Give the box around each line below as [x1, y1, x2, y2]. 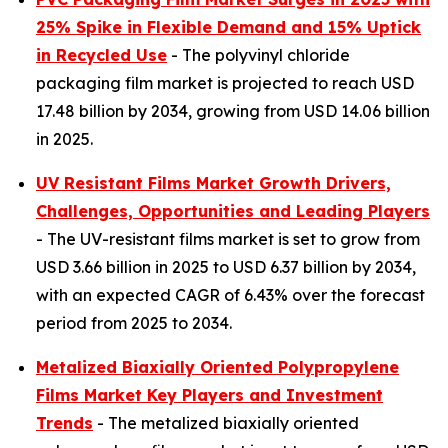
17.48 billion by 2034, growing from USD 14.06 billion [36, 101, 430, 121]
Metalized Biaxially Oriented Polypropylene [36, 357, 399, 377]
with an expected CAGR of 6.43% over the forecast [36, 285, 425, 305]
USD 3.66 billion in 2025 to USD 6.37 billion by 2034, [36, 257, 416, 277]
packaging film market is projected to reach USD [36, 73, 414, 93]
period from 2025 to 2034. [36, 313, 232, 333]
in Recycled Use [36, 45, 167, 65]
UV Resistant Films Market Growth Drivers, [36, 173, 391, 193]
